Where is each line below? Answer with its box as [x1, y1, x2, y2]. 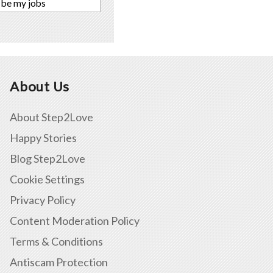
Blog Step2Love [10, 151, 85, 165]
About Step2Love [10, 110, 93, 124]
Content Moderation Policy [10, 213, 140, 227]
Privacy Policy [10, 193, 76, 207]
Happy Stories [10, 130, 77, 144]
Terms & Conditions [10, 234, 103, 248]
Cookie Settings [10, 172, 85, 186]
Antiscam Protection [10, 255, 108, 269]
